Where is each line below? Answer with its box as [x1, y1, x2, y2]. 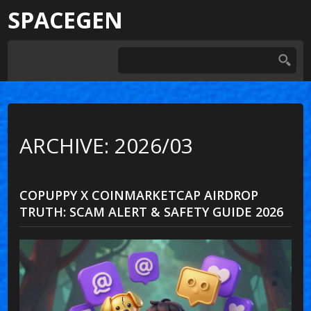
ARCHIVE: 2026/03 [19, 131, 194, 160]
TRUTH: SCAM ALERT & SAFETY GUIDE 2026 [19, 203, 284, 220]
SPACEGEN [8, 5, 124, 35]
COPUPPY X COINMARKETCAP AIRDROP [19, 186, 259, 203]
